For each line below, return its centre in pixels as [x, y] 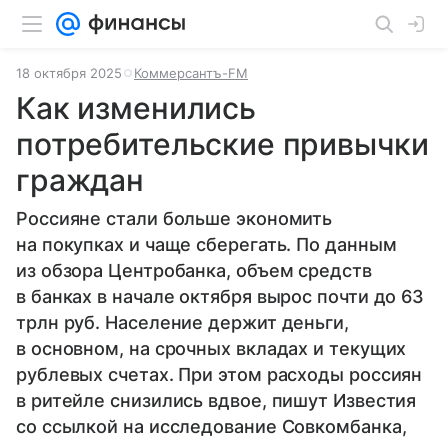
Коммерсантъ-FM [191, 73]
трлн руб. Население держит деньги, [182, 322]
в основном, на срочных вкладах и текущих [211, 348]
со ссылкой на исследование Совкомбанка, [211, 426]
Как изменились [136, 108]
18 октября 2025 [69, 73]
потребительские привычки [222, 144]
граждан [80, 180]
